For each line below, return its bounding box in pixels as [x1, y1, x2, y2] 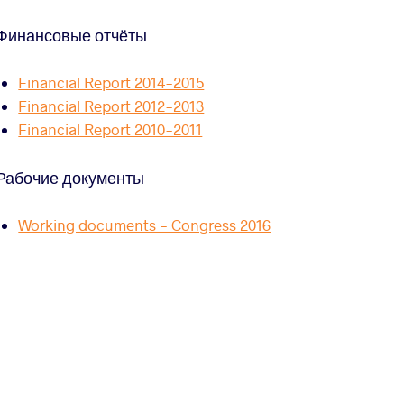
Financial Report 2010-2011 [18, 120, 203, 140]
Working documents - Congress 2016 [18, 216, 271, 235]
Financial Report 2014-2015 [18, 73, 205, 93]
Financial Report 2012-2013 [18, 96, 205, 116]
